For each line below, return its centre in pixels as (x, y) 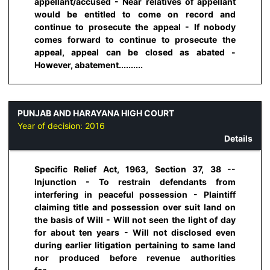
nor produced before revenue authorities (135, 257)
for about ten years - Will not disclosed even (135, 232)
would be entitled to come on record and (135, 14)
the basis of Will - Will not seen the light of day (135, 219)
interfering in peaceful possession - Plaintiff (135, 194)
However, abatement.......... (89, 64)
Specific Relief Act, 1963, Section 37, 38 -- (135, 169)
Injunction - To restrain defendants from (135, 181)
